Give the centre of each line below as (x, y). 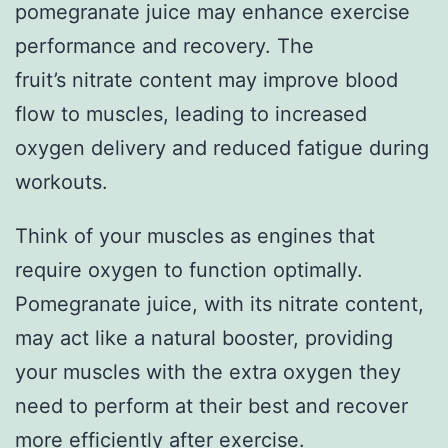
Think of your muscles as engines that (195, 236)
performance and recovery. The (164, 46)
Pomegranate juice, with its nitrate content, (219, 304)
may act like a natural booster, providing (204, 338)
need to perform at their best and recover (211, 406)
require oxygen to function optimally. (189, 270)
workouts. (61, 182)
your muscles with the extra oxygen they (208, 372)
